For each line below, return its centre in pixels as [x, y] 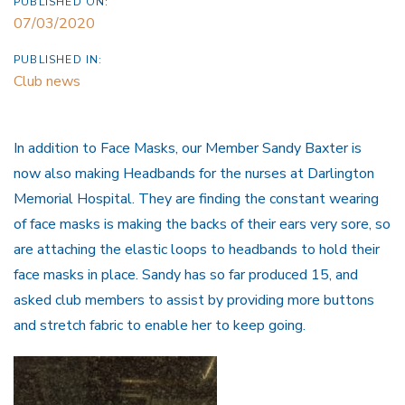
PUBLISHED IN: [58, 59]
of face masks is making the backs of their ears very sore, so [202, 224]
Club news [47, 81]
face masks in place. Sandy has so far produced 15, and [186, 274]
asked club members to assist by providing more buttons [194, 300]
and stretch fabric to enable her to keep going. [160, 325]
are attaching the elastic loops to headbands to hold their [197, 249]
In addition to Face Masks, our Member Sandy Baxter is [188, 148]
